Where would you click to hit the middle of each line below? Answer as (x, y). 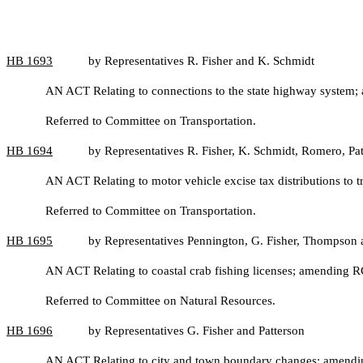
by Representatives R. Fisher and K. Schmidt (201, 61)
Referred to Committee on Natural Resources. (160, 301)
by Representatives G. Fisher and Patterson (196, 331)
